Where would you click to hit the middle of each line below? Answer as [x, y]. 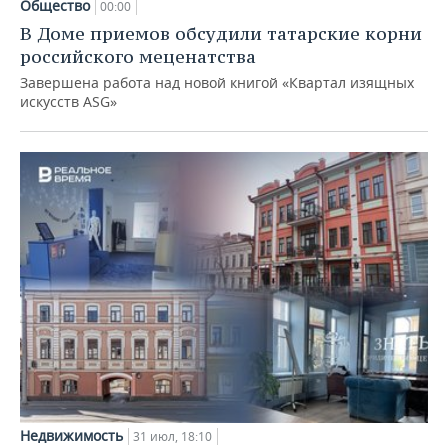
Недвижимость [71, 436]
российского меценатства [138, 56]
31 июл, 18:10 [172, 437]
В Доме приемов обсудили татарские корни [221, 33]
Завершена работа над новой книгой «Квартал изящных [217, 82]
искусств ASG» [68, 101]
